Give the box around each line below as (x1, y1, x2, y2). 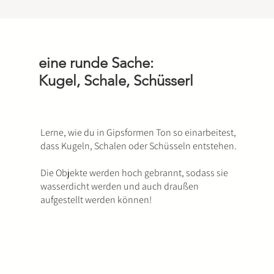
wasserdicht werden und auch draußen (40, 180, 199, 193)
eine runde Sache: (38, 54, 154, 72)
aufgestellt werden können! (40, 193, 152, 206)
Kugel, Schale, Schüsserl (38, 72, 193, 89)
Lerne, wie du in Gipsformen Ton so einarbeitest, (40, 126, 236, 139)
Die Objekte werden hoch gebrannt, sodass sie (40, 166, 228, 179)
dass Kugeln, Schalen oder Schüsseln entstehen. (40, 139, 237, 152)
